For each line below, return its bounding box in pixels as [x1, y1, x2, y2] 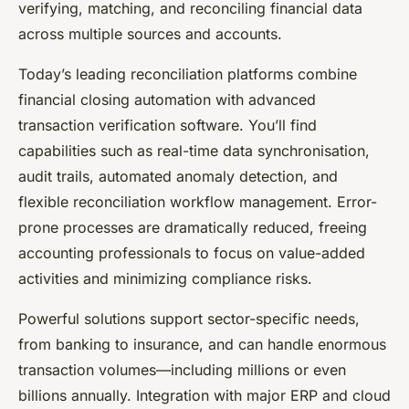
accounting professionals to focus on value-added [18, 243, 365, 262]
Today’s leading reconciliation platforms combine [18, 64, 357, 83]
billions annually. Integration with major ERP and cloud [18, 385, 391, 404]
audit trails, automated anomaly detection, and [18, 166, 338, 185]
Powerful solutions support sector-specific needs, [18, 309, 360, 328]
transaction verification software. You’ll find [18, 115, 317, 134]
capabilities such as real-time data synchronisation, [18, 141, 370, 160]
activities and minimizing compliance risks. [18, 268, 312, 288]
